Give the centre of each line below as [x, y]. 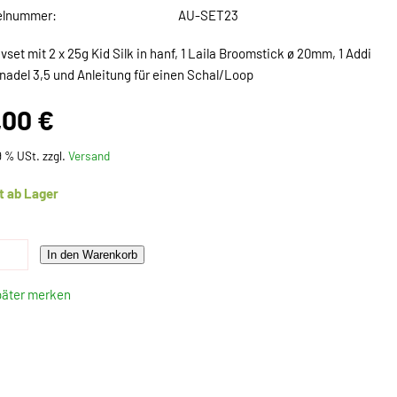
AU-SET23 [209, 15]
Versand [90, 156]
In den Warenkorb [93, 254]
